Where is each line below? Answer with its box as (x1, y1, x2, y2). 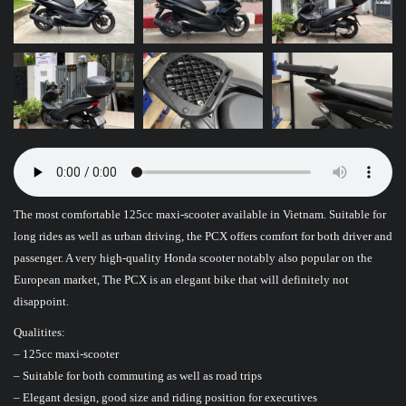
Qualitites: (14, 325, 65, 340)
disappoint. (14, 295, 69, 309)
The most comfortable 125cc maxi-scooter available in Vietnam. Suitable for (14, 208, 386, 222)
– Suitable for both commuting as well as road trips (14, 369, 262, 383)
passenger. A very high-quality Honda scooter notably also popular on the (14, 251, 372, 266)
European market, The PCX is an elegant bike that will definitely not (14, 273, 349, 287)
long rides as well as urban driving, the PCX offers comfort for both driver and (14, 229, 392, 244)
